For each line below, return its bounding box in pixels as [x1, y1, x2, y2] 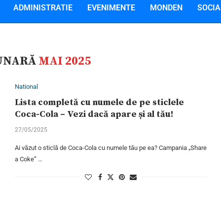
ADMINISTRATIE [13, 3, 73, 12]
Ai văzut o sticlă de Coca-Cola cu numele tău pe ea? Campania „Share [14, 144, 207, 151]
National [14, 83, 38, 90]
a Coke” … [14, 155, 42, 163]
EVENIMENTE [87, 3, 135, 12]
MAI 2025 [38, 54, 91, 69]
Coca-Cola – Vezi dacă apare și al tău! [14, 109, 173, 120]
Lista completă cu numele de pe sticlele [14, 97, 184, 108]
